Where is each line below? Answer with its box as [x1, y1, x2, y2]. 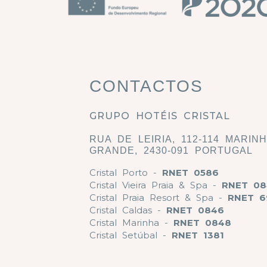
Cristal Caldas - [89, 204, 166, 216]
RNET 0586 [162, 167, 219, 179]
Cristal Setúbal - [89, 229, 172, 241]
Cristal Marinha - [89, 217, 173, 229]
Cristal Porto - [89, 167, 162, 179]
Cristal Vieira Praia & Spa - [89, 179, 222, 191]
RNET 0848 [173, 217, 231, 229]
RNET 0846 [166, 204, 224, 216]
